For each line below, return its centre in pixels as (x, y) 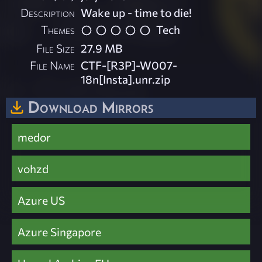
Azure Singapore (59, 232)
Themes (58, 30)
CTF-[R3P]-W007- (129, 65)
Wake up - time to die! (137, 13)
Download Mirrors (91, 107)
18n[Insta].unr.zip (126, 79)
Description (48, 13)
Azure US (41, 200)
